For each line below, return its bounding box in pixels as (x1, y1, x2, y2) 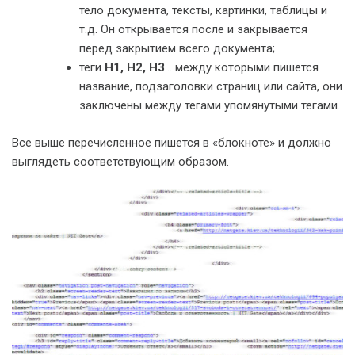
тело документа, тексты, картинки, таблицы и (79, 3, 327, 17)
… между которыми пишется (165, 60, 319, 74)
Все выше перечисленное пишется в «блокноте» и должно (12, 135, 331, 150)
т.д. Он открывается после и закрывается (79, 22, 307, 36)
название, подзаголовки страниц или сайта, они (79, 79, 342, 94)
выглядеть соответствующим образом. (12, 154, 229, 169)
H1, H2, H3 (105, 60, 165, 74)
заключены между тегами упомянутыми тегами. (79, 98, 340, 113)
